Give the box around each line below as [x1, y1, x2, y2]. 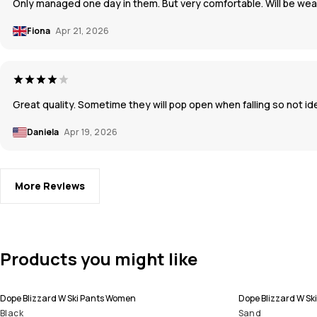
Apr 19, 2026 [64, 125, 118, 138]
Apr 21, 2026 [55, 24, 110, 37]
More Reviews [15, 178, 85, 192]
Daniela [27, 125, 60, 138]
